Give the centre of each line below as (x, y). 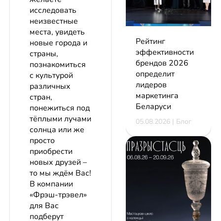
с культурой (51, 76)
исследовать (53, 11)
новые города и (58, 43)
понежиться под (60, 108)
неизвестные (54, 21)
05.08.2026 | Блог (164, 121)
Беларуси (153, 106)
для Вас (44, 206)
